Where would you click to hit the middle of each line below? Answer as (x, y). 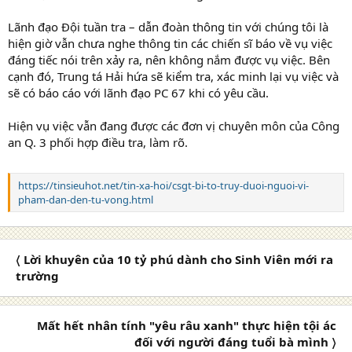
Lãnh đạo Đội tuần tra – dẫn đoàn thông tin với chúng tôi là (168, 26)
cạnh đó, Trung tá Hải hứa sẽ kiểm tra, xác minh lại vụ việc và (173, 76)
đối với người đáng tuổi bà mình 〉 (235, 341)
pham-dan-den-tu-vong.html (86, 200)
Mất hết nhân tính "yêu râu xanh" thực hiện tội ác (187, 325)
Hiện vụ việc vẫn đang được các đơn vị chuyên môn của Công (174, 125)
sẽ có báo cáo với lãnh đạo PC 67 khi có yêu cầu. (138, 92)
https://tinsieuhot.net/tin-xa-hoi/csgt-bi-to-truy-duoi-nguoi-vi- (163, 185)
